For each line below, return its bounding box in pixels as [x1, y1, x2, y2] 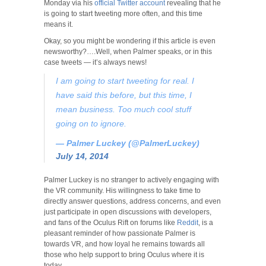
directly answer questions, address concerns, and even [44, 197, 221, 206]
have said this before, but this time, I [56, 90, 192, 100]
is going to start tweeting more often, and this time [44, 9, 202, 18]
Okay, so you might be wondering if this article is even [44, 37, 216, 46]
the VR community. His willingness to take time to [44, 186, 201, 195]
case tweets [44, 58, 84, 67]
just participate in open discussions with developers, [44, 208, 211, 217]
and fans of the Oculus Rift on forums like [44, 218, 177, 227]
